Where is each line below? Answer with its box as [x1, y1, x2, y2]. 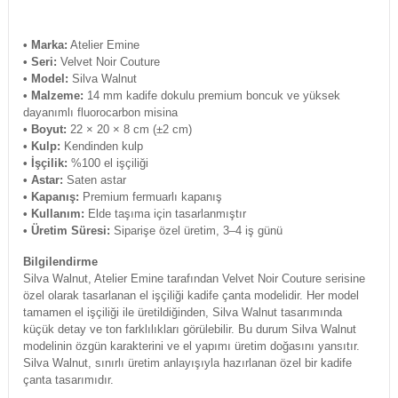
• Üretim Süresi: [22, 224, 110, 238]
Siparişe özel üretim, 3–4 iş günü [109, 224, 283, 238]
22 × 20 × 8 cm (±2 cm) [66, 123, 192, 137]
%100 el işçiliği [67, 156, 148, 171]
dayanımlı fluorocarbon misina [22, 106, 178, 120]
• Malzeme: [22, 89, 84, 103]
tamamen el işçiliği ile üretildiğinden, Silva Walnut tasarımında [22, 306, 342, 320]
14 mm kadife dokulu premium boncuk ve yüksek [83, 89, 340, 103]
